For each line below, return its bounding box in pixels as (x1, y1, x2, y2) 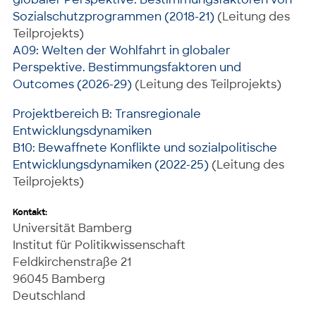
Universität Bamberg (13, 220, 132, 236)
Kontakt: (13, 206, 47, 218)
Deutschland (13, 288, 85, 303)
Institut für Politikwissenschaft (13, 237, 186, 253)
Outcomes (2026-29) (13, 76, 132, 92)
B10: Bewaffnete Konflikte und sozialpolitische (13, 140, 277, 155)
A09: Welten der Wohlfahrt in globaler (13, 42, 231, 58)
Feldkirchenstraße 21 (13, 254, 131, 269)
